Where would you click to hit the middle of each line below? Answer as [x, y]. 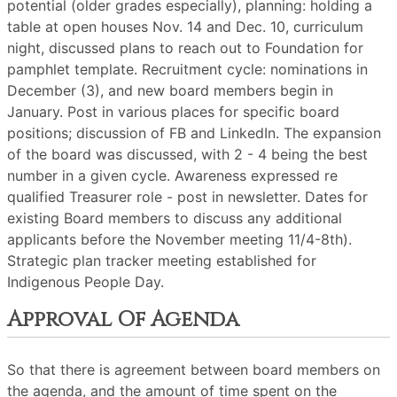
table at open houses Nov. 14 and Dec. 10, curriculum [185, 27]
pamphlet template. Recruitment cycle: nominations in [187, 69]
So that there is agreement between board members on [194, 370]
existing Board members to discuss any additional [175, 218]
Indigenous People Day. [86, 282]
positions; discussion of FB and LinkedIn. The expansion [194, 133]
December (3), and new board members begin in [170, 90]
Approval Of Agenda [123, 320]
